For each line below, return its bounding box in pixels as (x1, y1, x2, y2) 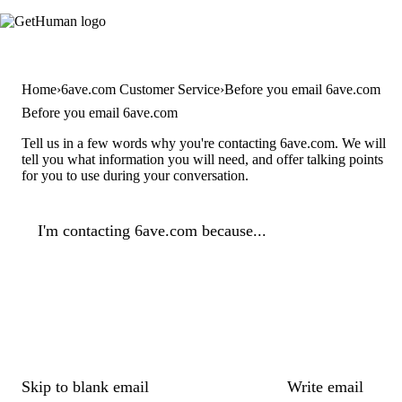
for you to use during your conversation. (22, 167, 249, 183)
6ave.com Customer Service (61, 81, 220, 97)
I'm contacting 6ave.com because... (37, 221, 267, 240)
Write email (286, 378, 363, 397)
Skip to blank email (22, 378, 149, 397)
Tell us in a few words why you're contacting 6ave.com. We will (22, 135, 386, 151)
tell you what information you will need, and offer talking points (22, 151, 383, 167)
